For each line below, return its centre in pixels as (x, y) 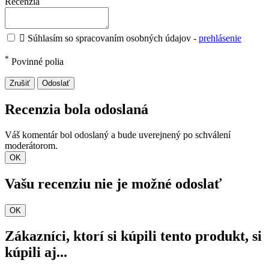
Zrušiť (20, 83)
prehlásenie (220, 38)
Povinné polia (36, 61)
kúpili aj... (36, 252)
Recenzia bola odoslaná (77, 109)
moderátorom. (31, 145)
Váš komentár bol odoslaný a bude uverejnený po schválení (118, 134)
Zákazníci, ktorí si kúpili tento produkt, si (133, 236)
